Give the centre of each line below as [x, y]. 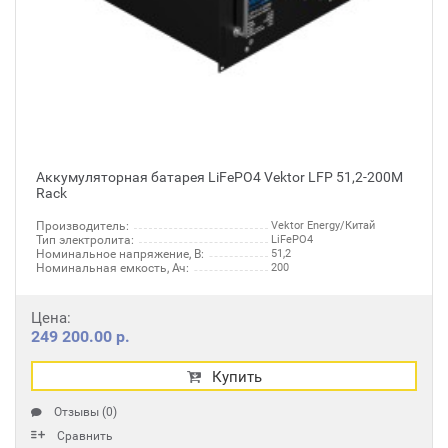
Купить [236, 377]
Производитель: [82, 226]
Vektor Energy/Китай [323, 225]
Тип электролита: [85, 240]
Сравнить [85, 436]
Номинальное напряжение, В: [120, 254]
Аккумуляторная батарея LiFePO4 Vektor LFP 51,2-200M [219, 177]
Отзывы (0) [85, 412]
